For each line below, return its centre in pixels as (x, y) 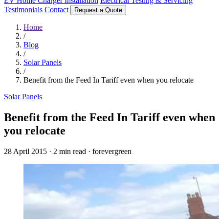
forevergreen (112, 151)
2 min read (70, 151)
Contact (56, 10)
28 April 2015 (26, 151)
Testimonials (23, 10)
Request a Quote (98, 10)
